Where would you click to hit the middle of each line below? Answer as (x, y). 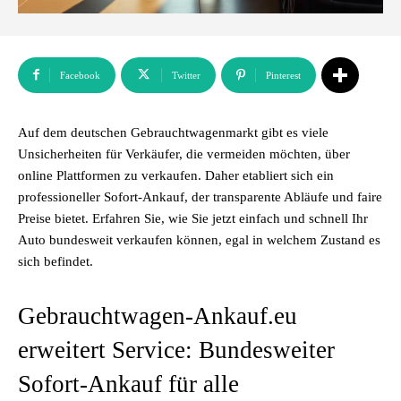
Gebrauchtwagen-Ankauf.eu (158, 316)
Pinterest (283, 75)
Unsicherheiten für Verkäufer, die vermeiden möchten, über (184, 154)
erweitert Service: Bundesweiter (176, 350)
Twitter (186, 75)
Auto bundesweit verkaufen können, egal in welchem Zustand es (199, 240)
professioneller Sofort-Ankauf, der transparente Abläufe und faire (200, 197)
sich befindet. (55, 261)
